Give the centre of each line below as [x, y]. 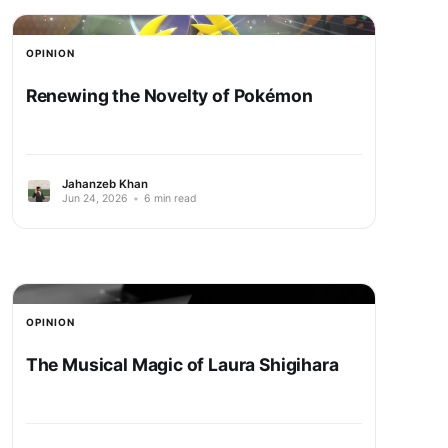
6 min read [168, 198]
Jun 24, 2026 [94, 198]
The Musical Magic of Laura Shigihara [182, 364]
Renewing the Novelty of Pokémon [169, 95]
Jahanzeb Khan [104, 183]
